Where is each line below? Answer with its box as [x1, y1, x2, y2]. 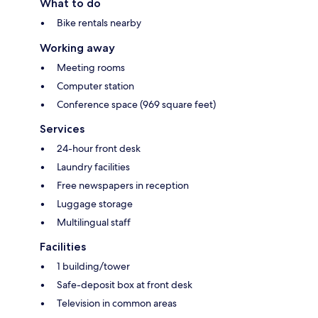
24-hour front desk [57, 142, 141, 155]
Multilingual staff [57, 216, 131, 229]
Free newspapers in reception [57, 179, 189, 192]
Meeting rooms [57, 61, 125, 75]
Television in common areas [57, 297, 177, 310]
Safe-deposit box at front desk [57, 278, 192, 292]
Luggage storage [57, 197, 133, 211]
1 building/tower [57, 260, 130, 273]
